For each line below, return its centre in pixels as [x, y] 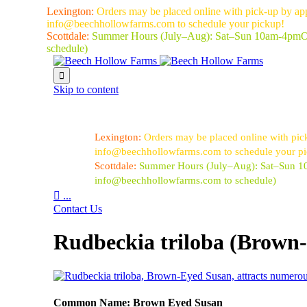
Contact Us [78, 209]
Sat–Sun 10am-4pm [258, 36]
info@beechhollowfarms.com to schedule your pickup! [165, 24]
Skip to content [86, 89]
